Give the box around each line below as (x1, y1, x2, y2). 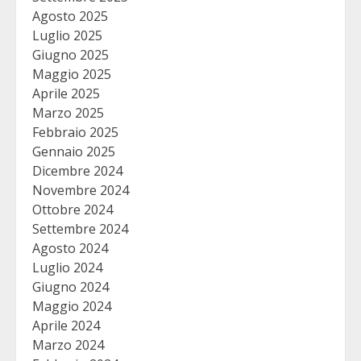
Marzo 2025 (32, 104, 104, 122)
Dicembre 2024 (32, 162, 122, 180)
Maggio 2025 (32, 65, 111, 84)
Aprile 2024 (32, 317, 100, 335)
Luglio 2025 (32, 27, 102, 45)
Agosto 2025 (32, 7, 108, 26)
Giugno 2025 (32, 46, 109, 64)
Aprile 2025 (32, 85, 100, 103)
